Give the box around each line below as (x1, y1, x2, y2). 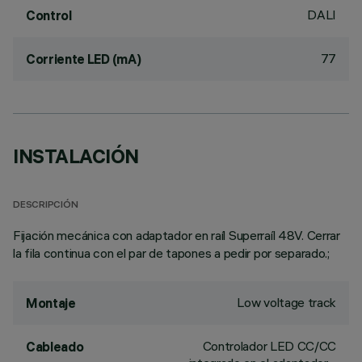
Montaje (26, 295, 76, 311)
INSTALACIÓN (13, 144, 139, 168)
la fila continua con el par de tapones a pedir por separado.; (13, 245, 330, 261)
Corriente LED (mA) (26, 51, 141, 67)
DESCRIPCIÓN (13, 200, 78, 211)
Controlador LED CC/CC (202, 338, 336, 354)
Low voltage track (237, 294, 336, 310)
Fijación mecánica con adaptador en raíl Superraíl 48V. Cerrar (13, 227, 340, 243)
